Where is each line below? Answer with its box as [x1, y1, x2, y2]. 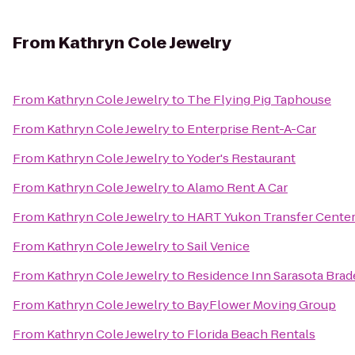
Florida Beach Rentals [187, 326, 315, 342]
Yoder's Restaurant [186, 150, 296, 166]
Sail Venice [187, 238, 250, 254]
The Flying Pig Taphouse [187, 91, 331, 108]
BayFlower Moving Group [187, 296, 336, 313]
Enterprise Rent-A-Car [187, 120, 316, 137]
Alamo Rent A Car [187, 179, 288, 196]
